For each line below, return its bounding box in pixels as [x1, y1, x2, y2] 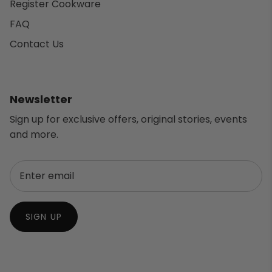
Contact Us [10, 36, 64, 51]
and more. [10, 127, 58, 141]
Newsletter [10, 91, 72, 107]
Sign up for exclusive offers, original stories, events [10, 112, 247, 126]
